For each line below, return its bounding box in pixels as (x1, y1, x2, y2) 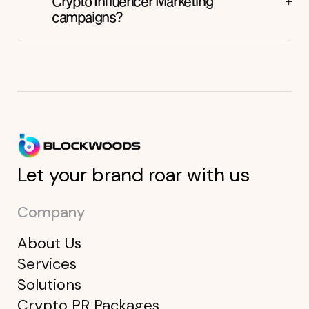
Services (17, 253, 77, 274)
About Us (17, 232, 81, 253)
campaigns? (52, 8, 123, 25)
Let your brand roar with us (17, 161, 250, 188)
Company (17, 201, 86, 222)
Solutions (17, 274, 81, 295)
